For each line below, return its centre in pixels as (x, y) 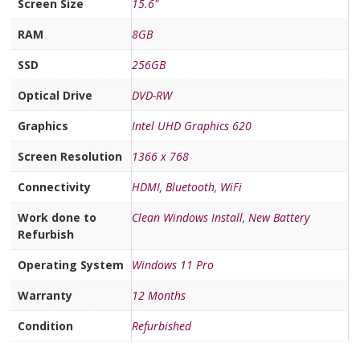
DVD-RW (152, 96)
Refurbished (162, 326)
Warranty (45, 296)
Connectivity (54, 187)
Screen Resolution (70, 157)
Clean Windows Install (187, 218)
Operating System (71, 265)
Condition (45, 326)
